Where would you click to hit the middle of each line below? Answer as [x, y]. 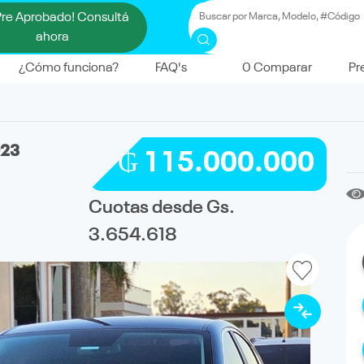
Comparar [282, 69]
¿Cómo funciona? [69, 69]
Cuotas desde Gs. [162, 207]
